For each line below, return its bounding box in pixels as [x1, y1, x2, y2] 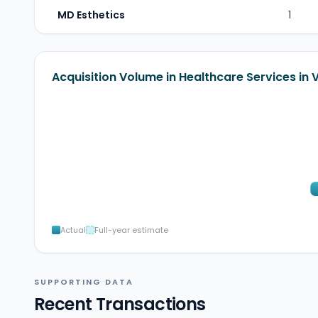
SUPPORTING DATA [34, 275, 133, 287]
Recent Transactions [34, 292, 206, 316]
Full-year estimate [94, 224, 168, 236]
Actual [60, 224, 86, 236]
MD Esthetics [57, 8, 125, 22]
